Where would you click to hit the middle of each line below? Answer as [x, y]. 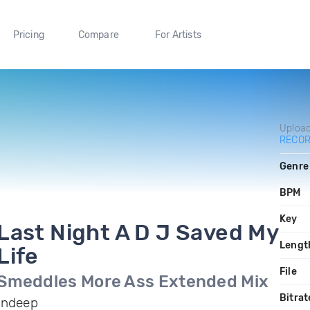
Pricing [28, 35]
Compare [99, 35]
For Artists [178, 35]
